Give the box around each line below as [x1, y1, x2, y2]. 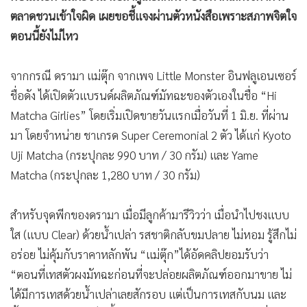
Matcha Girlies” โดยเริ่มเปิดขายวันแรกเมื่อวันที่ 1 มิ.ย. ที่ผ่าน [10, 108, 288, 123]
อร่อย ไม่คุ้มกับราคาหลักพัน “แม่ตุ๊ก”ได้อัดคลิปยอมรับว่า [10, 247, 269, 262]
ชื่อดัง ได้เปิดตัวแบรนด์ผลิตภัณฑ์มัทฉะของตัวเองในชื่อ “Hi [10, 88, 277, 103]
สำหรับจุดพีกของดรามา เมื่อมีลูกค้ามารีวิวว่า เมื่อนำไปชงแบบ [10, 207, 289, 223]
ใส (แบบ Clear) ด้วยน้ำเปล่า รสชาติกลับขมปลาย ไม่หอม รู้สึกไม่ [10, 227, 297, 243]
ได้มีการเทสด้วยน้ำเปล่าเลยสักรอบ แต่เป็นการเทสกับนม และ [10, 286, 286, 302]
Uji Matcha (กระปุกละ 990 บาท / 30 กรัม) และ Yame [10, 147, 258, 163]
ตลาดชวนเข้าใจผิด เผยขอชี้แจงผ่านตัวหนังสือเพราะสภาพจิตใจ [10, 8, 297, 24]
